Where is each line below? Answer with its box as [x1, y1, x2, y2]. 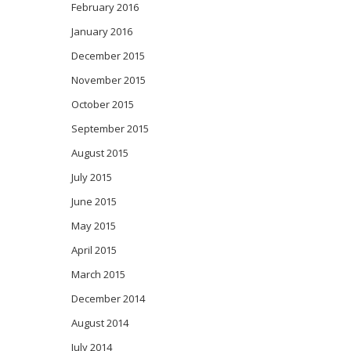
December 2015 [71, 48, 145, 63]
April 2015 [71, 242, 117, 257]
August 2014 [71, 315, 128, 330]
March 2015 [71, 266, 125, 281]
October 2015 [71, 96, 134, 111]
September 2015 [71, 121, 149, 136]
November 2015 [71, 72, 146, 87]
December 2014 [71, 291, 145, 306]
